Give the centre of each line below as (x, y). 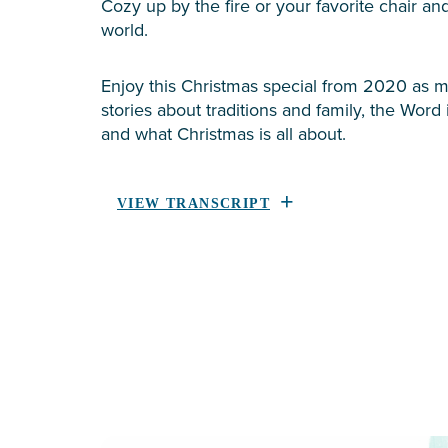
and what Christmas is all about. (223, 133)
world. (124, 29)
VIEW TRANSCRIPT (193, 203)
